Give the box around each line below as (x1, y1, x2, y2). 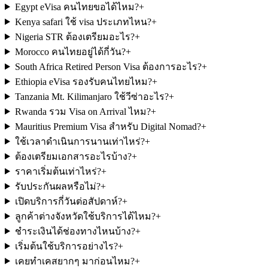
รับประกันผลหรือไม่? (14, 181, 100, 191)
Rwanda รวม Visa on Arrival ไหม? (14, 106, 151, 117)
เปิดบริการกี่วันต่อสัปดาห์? (14, 196, 122, 206)
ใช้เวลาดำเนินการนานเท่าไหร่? (14, 136, 145, 147)
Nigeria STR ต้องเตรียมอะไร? (14, 31, 135, 42)
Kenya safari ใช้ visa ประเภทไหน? (14, 16, 151, 27)
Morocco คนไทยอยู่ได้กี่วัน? (14, 46, 126, 57)
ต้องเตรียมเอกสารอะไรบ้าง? (14, 151, 132, 162)
